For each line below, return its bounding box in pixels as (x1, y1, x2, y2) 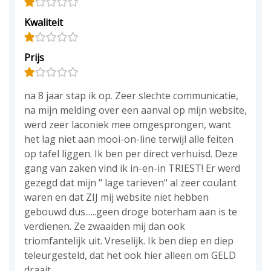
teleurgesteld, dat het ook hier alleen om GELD (24, 249, 236, 262)
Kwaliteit (24, 16, 63, 29)
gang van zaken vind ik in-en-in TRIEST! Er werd (24, 162, 240, 175)
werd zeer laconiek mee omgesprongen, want (24, 118, 231, 131)
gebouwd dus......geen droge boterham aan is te (24, 205, 237, 218)
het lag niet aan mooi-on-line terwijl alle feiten (24, 132, 233, 146)
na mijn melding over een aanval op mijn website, (24, 103, 247, 117)
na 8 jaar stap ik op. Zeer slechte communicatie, (24, 89, 238, 102)
